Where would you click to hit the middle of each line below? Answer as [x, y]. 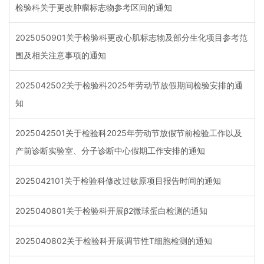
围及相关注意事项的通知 [61, 55]
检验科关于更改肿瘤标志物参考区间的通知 [94, 8]
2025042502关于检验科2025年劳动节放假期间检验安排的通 [129, 85]
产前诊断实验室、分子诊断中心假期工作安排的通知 [110, 151]
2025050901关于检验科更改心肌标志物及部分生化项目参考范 [131, 38]
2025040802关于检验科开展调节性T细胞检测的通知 [114, 241]
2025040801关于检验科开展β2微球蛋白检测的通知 [111, 211]
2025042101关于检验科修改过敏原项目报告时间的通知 [118, 181]
